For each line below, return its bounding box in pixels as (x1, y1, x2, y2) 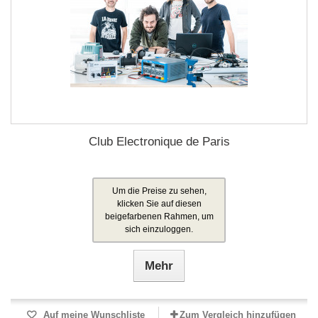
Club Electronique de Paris (88, 135, 230, 148)
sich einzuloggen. (125, 224, 193, 234)
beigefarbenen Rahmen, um (104, 212, 214, 221)
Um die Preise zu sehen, (111, 186, 207, 196)
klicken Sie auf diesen (116, 199, 202, 209)
